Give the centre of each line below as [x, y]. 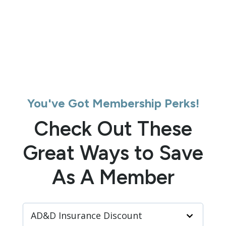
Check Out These [113, 129]
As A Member [113, 177]
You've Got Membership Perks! [113, 103]
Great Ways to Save [113, 153]
